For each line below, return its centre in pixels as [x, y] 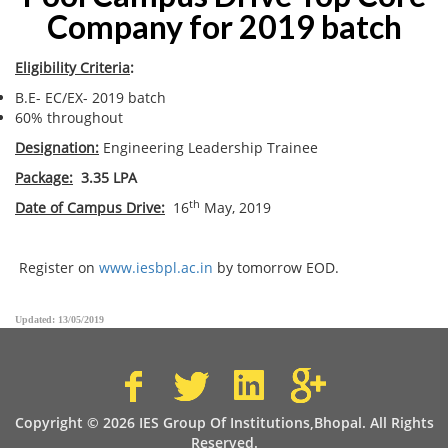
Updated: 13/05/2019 [59, 319]
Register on [57, 267]
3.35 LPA [105, 177]
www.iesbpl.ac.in [156, 267]
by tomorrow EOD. [276, 267]
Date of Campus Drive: [90, 207]
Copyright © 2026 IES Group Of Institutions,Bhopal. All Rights [224, 422]
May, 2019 [235, 207]
